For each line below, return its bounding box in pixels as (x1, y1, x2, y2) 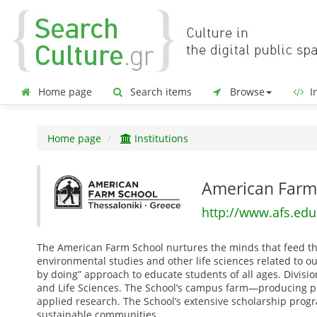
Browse (227, 85, 265, 98)
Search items (127, 85, 192, 98)
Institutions (132, 132, 188, 145)
